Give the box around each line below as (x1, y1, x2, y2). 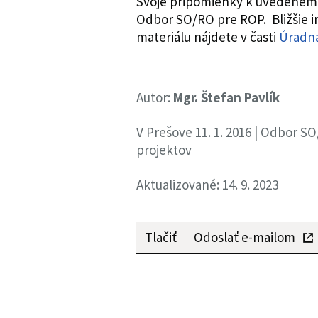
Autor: (136, 89, 173, 106)
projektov (136, 141, 192, 158)
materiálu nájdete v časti (136, 28, 279, 45)
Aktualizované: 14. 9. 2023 (136, 176, 278, 193)
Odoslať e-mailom (194, 229, 295, 246)
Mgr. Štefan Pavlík (173, 89, 280, 106)
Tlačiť (145, 229, 177, 246)
